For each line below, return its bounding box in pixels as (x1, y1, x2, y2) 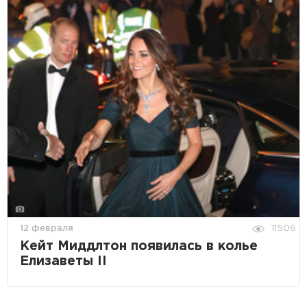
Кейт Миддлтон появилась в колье (20, 240, 258, 252)
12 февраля (20, 222, 73, 232)
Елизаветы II (20, 255, 107, 267)
